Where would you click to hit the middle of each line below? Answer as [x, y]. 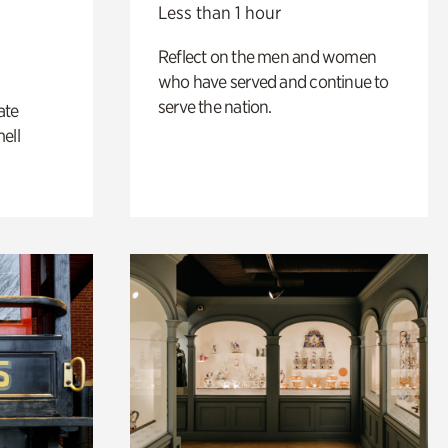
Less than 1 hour [219, 13]
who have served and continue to [273, 82]
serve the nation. [214, 107]
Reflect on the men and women [267, 57]
